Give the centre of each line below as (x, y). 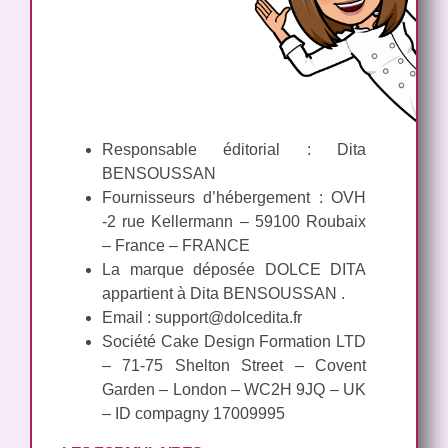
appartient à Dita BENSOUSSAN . (223, 293)
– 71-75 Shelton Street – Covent (234, 365)
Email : (128, 317)
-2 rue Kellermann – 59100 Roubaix (234, 221)
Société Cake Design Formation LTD (234, 341)
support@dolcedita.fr (228, 317)
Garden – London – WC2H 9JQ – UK (234, 389)
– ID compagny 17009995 (193, 413)
